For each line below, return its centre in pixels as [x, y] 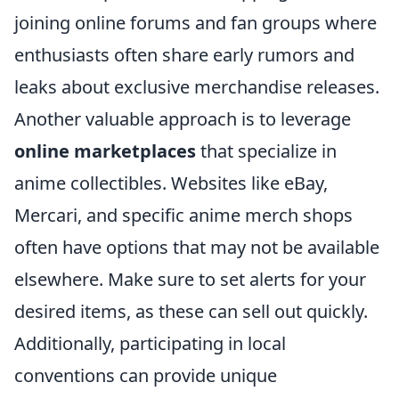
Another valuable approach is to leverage [183, 119]
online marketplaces [105, 151]
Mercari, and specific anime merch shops [183, 215]
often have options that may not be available [197, 247]
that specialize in [266, 151]
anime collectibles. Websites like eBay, [171, 183]
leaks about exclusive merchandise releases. [197, 87]
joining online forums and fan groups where [195, 23]
